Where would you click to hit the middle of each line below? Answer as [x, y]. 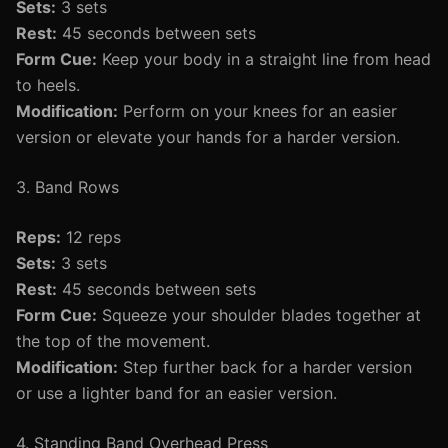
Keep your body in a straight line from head [264, 59]
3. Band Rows [67, 187]
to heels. [48, 85]
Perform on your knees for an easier [257, 111]
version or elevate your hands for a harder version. [208, 137]
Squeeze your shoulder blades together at [259, 315]
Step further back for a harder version [265, 367]
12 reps [91, 237]
